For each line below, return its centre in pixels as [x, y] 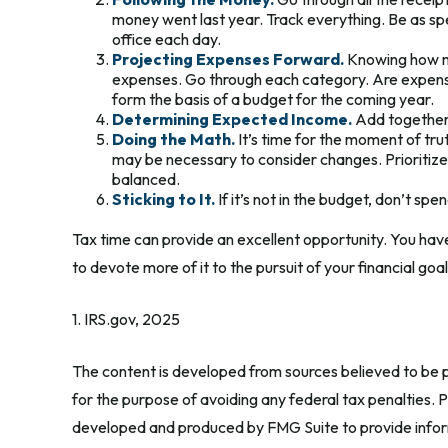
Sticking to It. [163, 198]
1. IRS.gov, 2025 [126, 318]
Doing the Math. [173, 138]
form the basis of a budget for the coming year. [273, 98]
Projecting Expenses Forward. [228, 58]
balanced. [146, 178]
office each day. [166, 38]
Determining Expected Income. [232, 118]
